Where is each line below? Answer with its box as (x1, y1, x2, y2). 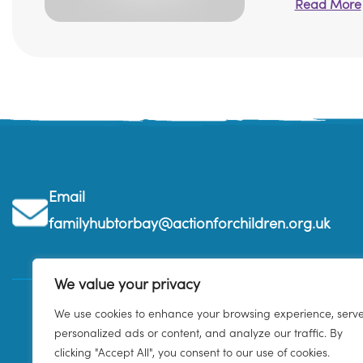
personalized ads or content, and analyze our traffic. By (54, 327, 343, 340)
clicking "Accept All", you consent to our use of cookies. (54, 347, 330, 360)
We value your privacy (54, 276, 200, 293)
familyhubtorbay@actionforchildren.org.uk (49, 216, 331, 233)
